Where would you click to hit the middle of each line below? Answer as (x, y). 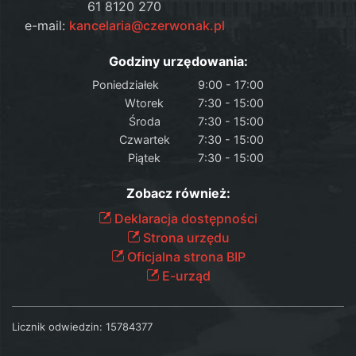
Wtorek (144, 103)
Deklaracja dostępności (184, 218)
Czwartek (144, 139)
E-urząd (184, 275)
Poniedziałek (126, 84)
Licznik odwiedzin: (57, 326)
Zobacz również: (178, 193)
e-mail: (46, 25)
